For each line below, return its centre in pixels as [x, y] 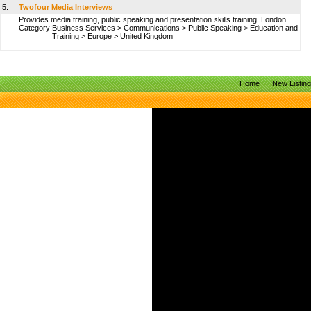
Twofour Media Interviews [66, 7]
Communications [152, 28]
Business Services [84, 28]
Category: [35, 28]
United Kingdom [146, 36]
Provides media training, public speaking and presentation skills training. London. [153, 19]
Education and [274, 28]
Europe [100, 36]
